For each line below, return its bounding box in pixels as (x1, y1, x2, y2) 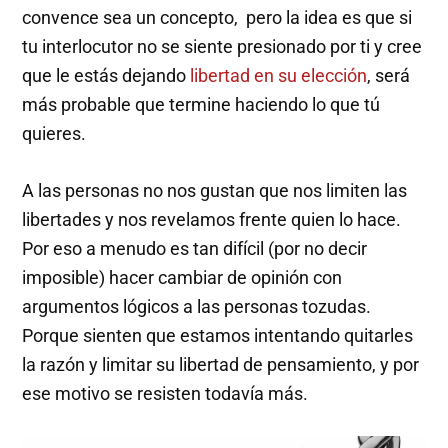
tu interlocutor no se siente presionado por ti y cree (22, 36, 423, 58)
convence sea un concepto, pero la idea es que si (22, 7, 413, 29)
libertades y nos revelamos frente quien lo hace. (22, 209, 402, 231)
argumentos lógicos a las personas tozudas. (22, 296, 372, 318)
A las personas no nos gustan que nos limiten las (22, 180, 408, 202)
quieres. (22, 123, 87, 145)
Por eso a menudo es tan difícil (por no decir (22, 238, 368, 260)
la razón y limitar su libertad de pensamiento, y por (22, 354, 420, 376)
